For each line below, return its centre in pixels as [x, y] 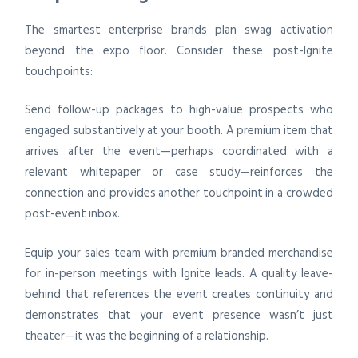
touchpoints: [59, 71]
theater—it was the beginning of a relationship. [147, 336]
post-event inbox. [73, 214]
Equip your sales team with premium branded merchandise [179, 253]
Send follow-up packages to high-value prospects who [179, 110]
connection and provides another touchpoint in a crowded [179, 193]
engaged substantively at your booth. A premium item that [179, 131]
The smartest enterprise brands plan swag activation [179, 30]
